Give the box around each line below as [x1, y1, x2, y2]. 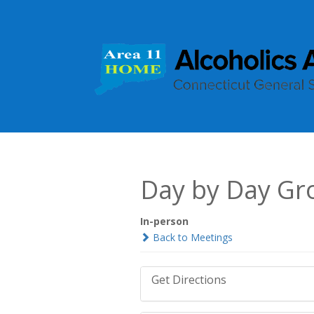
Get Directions [151, 272, 226, 287]
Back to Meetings [149, 231, 233, 244]
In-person [139, 214, 189, 228]
